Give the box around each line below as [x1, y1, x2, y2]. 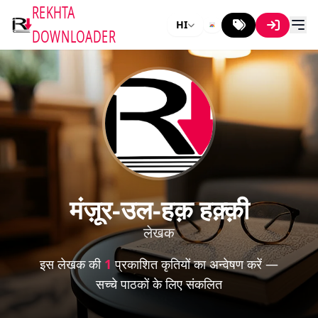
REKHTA [31, 1, 76, 23]
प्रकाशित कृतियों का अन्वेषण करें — [111, 256, 278, 273]
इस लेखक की [40, 256, 104, 273]
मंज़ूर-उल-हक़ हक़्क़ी [69, 192, 249, 227]
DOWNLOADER [31, 26, 116, 48]
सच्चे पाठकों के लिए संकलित [96, 275, 222, 292]
